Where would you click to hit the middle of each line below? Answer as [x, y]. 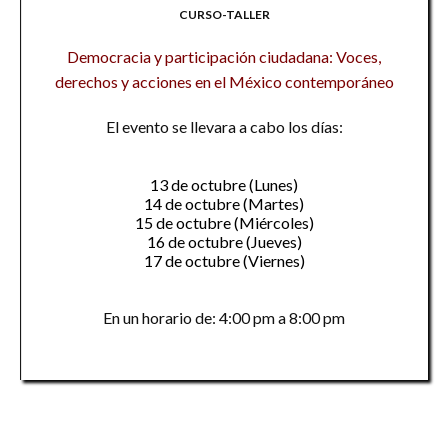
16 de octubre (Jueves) [224, 241]
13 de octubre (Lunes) [224, 184]
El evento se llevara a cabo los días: [224, 126]
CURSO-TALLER [224, 14]
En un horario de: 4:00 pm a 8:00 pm [224, 317]
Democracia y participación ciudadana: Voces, [224, 56]
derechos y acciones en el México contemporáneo [224, 81]
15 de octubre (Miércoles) [224, 222]
